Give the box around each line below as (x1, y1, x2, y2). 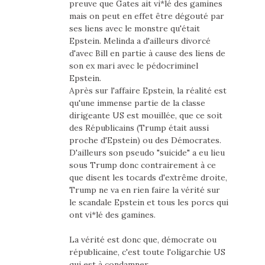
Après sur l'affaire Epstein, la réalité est (69, 85, 227, 96)
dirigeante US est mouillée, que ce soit (69, 110, 222, 121)
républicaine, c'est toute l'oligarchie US (69, 247, 225, 258)
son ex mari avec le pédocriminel (69, 60, 198, 72)
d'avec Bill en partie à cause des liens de (69, 48, 225, 59)
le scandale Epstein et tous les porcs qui (69, 197, 228, 208)
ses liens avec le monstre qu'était (69, 23, 200, 34)
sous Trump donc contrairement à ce (69, 160, 216, 171)
